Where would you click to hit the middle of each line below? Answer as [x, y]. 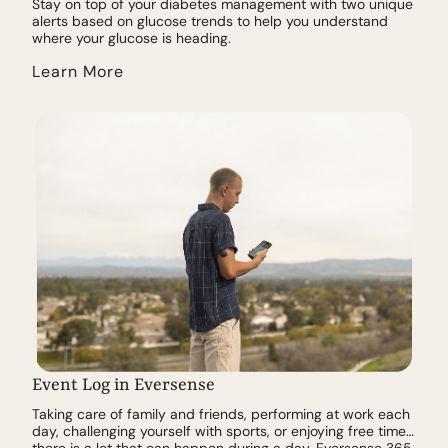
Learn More [78, 71]
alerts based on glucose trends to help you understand [210, 20]
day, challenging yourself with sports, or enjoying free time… [223, 430]
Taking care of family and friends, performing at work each [221, 413]
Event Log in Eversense [123, 384]
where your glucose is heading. [131, 37]
